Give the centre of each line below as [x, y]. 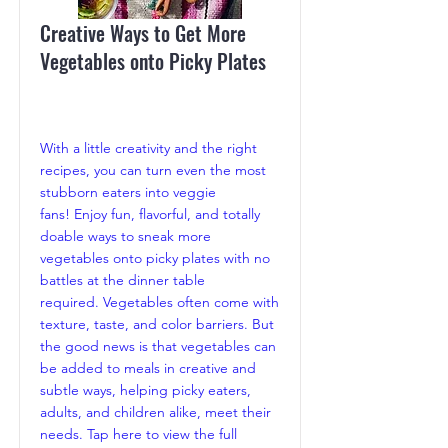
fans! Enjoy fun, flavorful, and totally [150, 214]
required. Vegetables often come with [159, 302]
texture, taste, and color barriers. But [157, 324]
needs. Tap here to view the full [138, 434]
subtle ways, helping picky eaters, [145, 390]
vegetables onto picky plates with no [155, 258]
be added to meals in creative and [148, 368]
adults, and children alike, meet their [155, 412]
